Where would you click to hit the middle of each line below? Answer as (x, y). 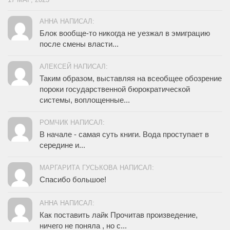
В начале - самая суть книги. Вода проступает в (124, 135)
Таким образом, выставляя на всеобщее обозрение (131, 79)
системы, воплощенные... (85, 100)
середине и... (62, 145)
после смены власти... (79, 44)
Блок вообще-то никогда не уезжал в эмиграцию (125, 33)
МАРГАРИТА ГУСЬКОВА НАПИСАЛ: (97, 168)
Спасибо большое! (73, 180)
